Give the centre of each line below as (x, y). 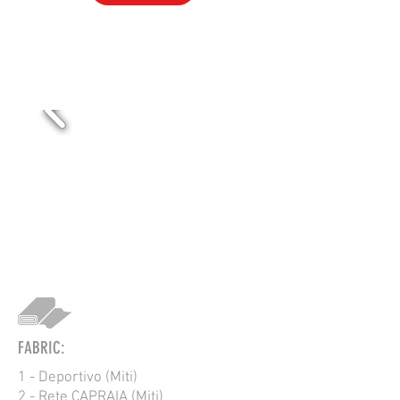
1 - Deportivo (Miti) (78, 378)
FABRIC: (42, 348)
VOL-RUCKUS (143, 22)
